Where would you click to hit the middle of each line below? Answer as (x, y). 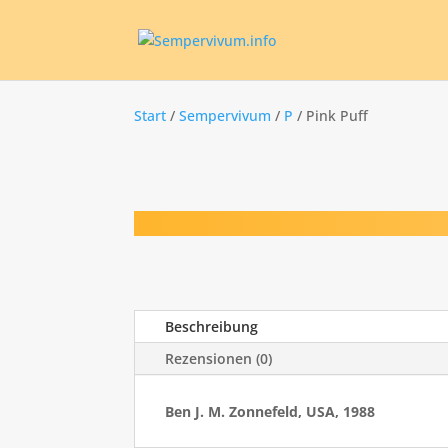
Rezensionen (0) (219, 359)
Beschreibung (212, 327)
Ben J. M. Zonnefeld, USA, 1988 (270, 412)
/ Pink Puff (331, 115)
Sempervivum (225, 115)
